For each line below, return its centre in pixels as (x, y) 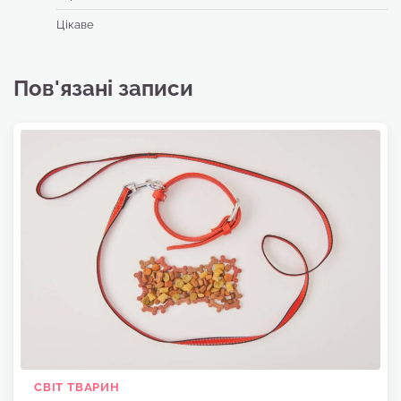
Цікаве (75, 25)
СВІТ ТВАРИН (77, 388)
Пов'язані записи (103, 89)
